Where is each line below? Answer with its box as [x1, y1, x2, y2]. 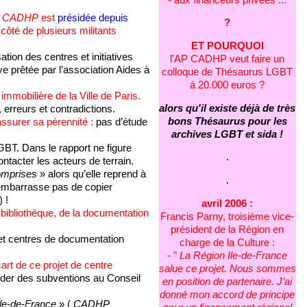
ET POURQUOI [191, 40, 264, 51]
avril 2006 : [201, 197, 254, 209]
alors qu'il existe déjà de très [159, 102, 296, 114]
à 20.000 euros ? [190, 79, 265, 90]
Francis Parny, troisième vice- [160, 210, 295, 222]
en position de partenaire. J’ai [162, 275, 293, 287]
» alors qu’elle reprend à [36, 169, 146, 180]
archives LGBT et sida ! [171, 128, 284, 140]
